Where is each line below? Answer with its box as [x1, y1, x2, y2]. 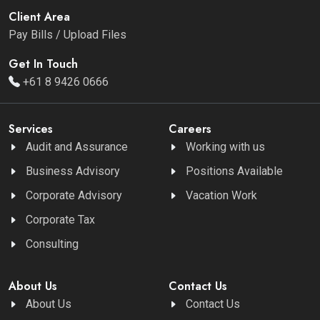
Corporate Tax [26, 212, 95, 226]
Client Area [9, 8, 70, 25]
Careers [169, 120, 211, 137]
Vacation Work [186, 188, 257, 202]
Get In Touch [9, 55, 78, 72]
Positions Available [186, 164, 283, 178]
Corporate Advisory [26, 188, 122, 202]
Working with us [186, 139, 265, 154]
